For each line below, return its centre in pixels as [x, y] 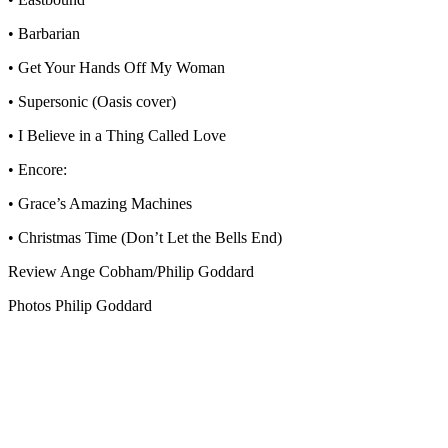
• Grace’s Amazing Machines [100, 203]
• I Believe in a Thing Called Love [117, 135]
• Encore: [37, 169]
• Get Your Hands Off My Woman [116, 67]
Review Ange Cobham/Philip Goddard [131, 271]
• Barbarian [44, 33]
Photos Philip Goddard [80, 305]
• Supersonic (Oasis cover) [92, 101]
